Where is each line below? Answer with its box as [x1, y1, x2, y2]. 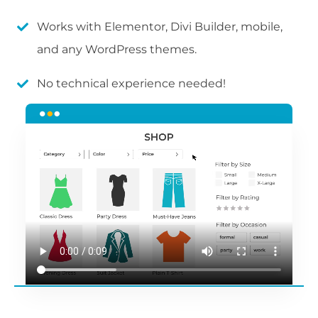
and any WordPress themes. [37, 43, 197, 57]
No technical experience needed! [37, 77, 226, 91]
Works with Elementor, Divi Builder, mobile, [37, 20, 283, 34]
